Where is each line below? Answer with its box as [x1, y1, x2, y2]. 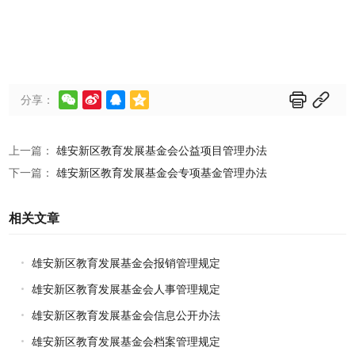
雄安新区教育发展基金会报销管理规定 [31, 257, 220, 269]
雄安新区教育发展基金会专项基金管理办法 [56, 166, 268, 179]
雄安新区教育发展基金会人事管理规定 [31, 283, 220, 296]
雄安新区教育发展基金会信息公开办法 [31, 309, 220, 322]
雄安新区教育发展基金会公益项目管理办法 [56, 144, 268, 157]
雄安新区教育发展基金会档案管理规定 [31, 335, 220, 348]
